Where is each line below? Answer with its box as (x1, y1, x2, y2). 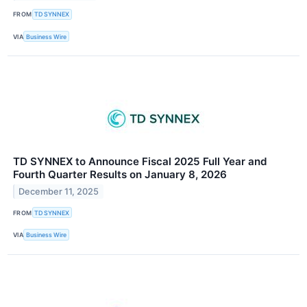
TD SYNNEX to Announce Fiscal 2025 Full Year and (13, 155, 267, 169)
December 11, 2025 (19, 186, 99, 197)
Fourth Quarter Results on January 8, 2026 (13, 168, 227, 182)
